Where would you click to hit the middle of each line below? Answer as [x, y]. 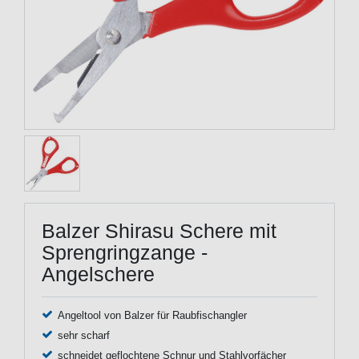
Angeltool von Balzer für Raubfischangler [152, 315]
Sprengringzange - [125, 252]
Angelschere [98, 274]
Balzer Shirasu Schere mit [159, 230]
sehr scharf [83, 335]
